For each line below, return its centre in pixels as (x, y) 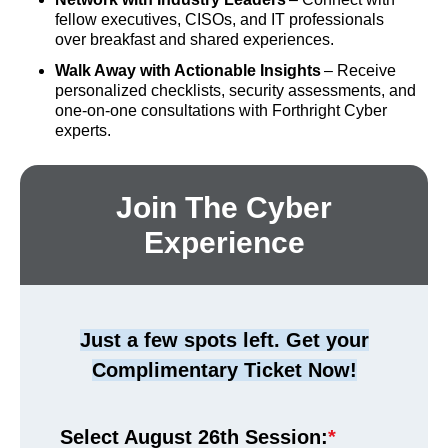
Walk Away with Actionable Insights (188, 71)
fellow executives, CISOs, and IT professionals (220, 19)
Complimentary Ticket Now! (224, 370)
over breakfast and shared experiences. (197, 39)
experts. (85, 131)
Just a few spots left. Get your (224, 340)
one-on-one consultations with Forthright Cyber (221, 111)
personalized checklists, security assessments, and (236, 91)
